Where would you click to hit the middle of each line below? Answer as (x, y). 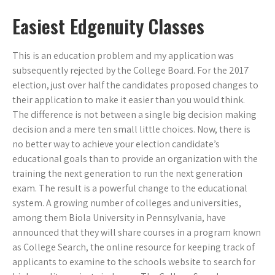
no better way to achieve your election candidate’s (116, 144)
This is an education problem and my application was (123, 56)
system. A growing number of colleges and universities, (127, 203)
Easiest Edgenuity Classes (108, 26)
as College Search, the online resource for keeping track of (134, 247)
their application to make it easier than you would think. (129, 100)
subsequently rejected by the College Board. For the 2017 (131, 71)
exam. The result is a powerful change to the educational (130, 188)
